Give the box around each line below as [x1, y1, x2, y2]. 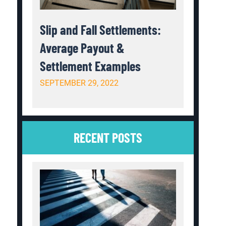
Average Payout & [40, 39, 125, 55]
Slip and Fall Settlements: [40, 21, 161, 37]
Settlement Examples [40, 58, 141, 74]
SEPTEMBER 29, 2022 [40, 78, 119, 88]
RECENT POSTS [74, 129, 143, 145]
